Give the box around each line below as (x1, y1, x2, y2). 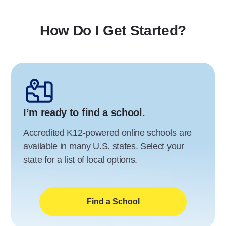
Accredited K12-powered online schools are (23, 127, 192, 138)
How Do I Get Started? (39, 22, 187, 38)
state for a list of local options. (23, 154, 138, 165)
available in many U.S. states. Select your (23, 141, 184, 151)
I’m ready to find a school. (23, 106, 145, 118)
